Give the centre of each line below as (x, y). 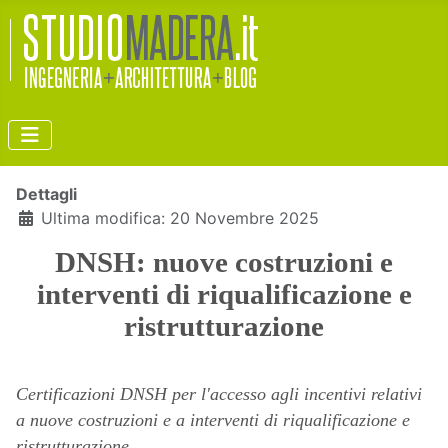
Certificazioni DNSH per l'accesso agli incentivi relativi (219, 394)
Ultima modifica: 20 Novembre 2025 (180, 218)
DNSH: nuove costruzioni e (224, 262)
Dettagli (46, 194)
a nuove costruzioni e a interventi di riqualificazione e (213, 420)
